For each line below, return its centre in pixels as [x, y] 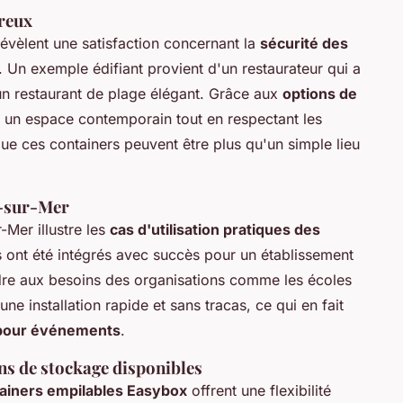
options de [320, 94]
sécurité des [304, 44]
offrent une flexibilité [259, 391]
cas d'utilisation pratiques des [215, 230]
